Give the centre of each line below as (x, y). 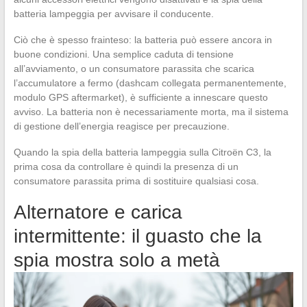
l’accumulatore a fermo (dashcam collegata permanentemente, (150, 83)
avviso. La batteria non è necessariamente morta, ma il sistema (151, 111)
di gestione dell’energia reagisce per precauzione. (121, 126)
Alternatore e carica (98, 212)
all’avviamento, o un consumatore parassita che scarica (134, 68)
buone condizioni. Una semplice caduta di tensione (123, 54)
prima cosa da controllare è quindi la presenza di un (126, 166)
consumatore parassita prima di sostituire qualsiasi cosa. (136, 181)
